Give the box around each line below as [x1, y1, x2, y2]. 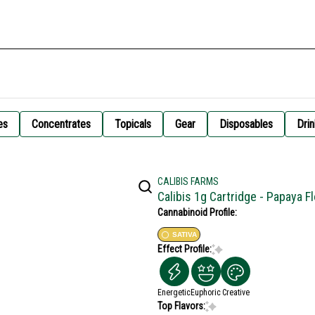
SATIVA [172, 231, 197, 238]
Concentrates [32, 117, 91, 131]
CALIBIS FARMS [157, 176, 219, 187]
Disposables [219, 117, 273, 131]
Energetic [157, 288, 191, 297]
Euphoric [191, 288, 221, 297]
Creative [221, 288, 250, 297]
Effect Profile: [157, 243, 212, 255]
